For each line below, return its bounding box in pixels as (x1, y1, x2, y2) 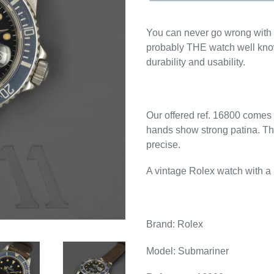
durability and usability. (146, 57, 245, 67)
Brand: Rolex (146, 219, 203, 230)
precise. (146, 139, 180, 150)
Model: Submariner (146, 245, 229, 256)
